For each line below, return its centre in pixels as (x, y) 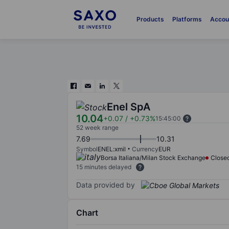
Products (150, 19)
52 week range (97, 128)
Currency (145, 149)
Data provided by (106, 185)
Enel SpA (129, 107)
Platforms (187, 19)
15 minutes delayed (104, 167)
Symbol (87, 149)
